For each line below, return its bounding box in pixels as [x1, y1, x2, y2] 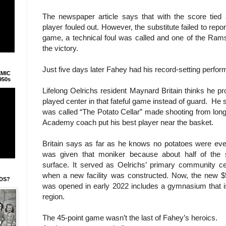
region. [42, 192, 67, 201]
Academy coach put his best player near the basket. [42, 118, 213, 127]
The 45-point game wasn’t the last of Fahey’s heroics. [42, 213, 221, 222]
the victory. [42, 43, 80, 52]
